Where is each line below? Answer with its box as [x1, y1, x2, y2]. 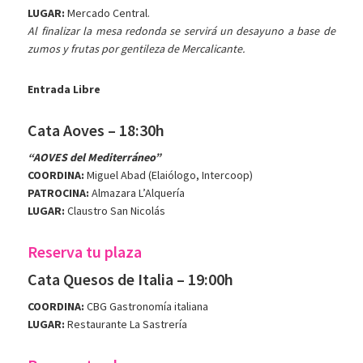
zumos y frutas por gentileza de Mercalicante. [28, 41, 246, 57]
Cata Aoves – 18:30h [28, 120, 165, 141]
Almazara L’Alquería [89, 186, 186, 201]
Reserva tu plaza [28, 241, 143, 263]
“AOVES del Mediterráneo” [28, 150, 162, 165]
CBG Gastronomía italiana [84, 299, 209, 314]
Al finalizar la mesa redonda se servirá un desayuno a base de [28, 23, 335, 39]
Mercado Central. [65, 6, 151, 21]
